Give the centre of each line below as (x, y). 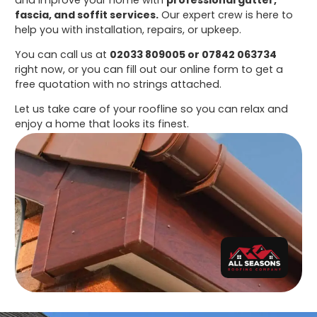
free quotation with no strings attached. (119, 84)
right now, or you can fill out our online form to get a (149, 69)
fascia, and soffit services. (87, 15)
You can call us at (63, 54)
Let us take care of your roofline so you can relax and (152, 109)
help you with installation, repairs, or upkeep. (128, 29)
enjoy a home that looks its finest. (102, 124)
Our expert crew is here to (226, 15)
